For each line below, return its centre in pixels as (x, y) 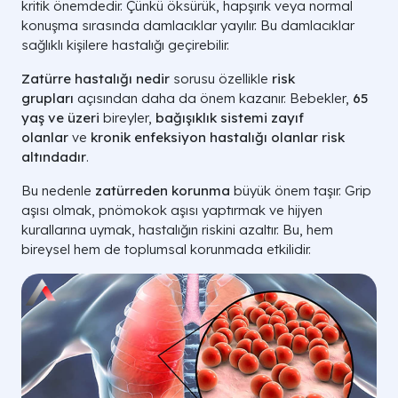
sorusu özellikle (221, 79)
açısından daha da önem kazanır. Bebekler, (213, 98)
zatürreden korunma (163, 191)
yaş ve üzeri (60, 118)
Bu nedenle (58, 191)
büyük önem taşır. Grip (301, 191)
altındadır (54, 157)
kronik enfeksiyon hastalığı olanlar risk (218, 137)
